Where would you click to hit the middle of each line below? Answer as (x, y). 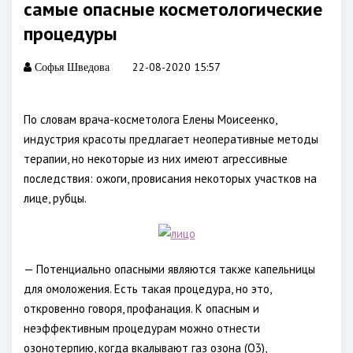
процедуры (71, 33)
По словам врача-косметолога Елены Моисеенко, (150, 119)
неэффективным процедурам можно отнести (142, 328)
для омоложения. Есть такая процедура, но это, (147, 289)
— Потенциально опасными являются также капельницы (169, 269)
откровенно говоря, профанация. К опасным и (141, 308)
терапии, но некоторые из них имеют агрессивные (156, 159)
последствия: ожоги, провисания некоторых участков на (170, 178)
